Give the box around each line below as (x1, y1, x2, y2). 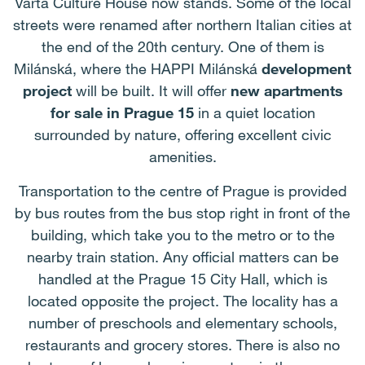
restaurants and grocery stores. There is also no (25, 336, 340, 354)
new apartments (230, 81, 343, 99)
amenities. (148, 147, 217, 165)
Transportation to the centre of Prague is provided (18, 182, 347, 200)
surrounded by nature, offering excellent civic (33, 125, 332, 143)
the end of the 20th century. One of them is (41, 37, 324, 55)
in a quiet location (193, 103, 315, 121)
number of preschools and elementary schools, (28, 314, 337, 332)
